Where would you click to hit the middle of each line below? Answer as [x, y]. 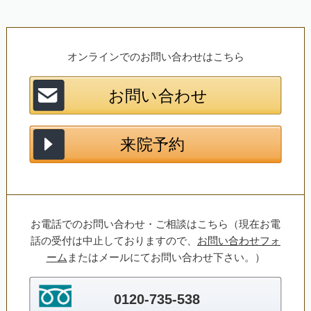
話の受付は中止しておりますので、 [114, 241]
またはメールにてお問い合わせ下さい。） [166, 258]
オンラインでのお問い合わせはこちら [155, 56]
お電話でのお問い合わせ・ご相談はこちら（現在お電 [155, 224]
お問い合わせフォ [239, 241]
